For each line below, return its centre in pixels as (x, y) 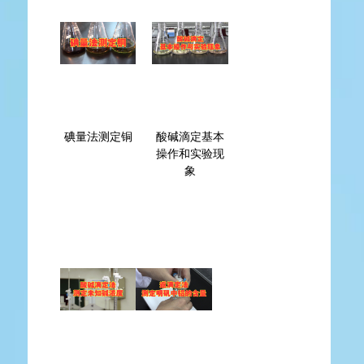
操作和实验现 (191, 154)
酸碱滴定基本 (191, 137)
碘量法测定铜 (98, 137)
